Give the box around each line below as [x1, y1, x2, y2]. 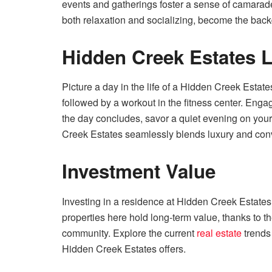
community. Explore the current [62, 225, 197, 240]
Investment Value [62, 157, 216, 185]
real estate [197, 225, 242, 240]
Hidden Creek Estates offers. [62, 241, 186, 256]
